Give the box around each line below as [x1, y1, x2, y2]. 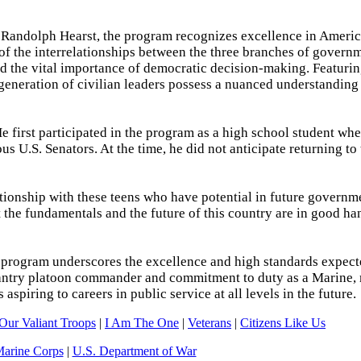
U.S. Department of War [72, 344, 197, 359]
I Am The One [105, 316, 179, 330]
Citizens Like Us [240, 316, 326, 330]
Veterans [188, 316, 231, 330]
